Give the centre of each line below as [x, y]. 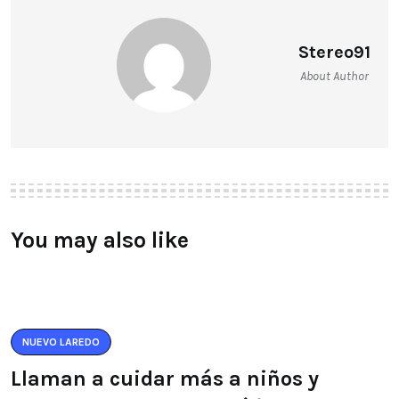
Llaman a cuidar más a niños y [165, 379]
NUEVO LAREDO [61, 342]
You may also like [100, 240]
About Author [334, 76]
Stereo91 [334, 52]
